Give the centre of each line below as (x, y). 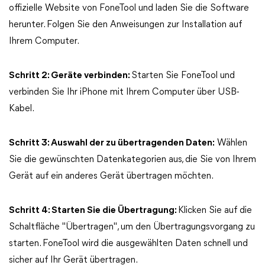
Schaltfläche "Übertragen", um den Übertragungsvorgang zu (132, 227)
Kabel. (22, 109)
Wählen (231, 143)
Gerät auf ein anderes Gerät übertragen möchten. (111, 176)
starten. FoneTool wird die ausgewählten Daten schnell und (128, 244)
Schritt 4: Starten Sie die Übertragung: (93, 211)
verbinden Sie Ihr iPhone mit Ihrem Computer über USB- (124, 92)
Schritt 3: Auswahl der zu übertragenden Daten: (112, 143)
